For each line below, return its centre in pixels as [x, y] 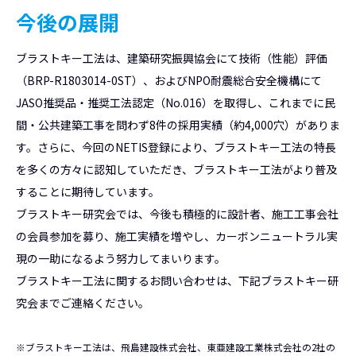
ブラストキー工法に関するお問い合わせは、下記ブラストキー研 [177, 280]
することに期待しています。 [88, 191]
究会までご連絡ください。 [83, 302]
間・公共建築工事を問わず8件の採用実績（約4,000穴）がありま [178, 124]
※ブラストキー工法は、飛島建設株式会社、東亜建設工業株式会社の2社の [176, 346]
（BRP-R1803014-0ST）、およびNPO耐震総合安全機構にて [169, 80]
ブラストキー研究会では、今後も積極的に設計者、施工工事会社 [177, 213]
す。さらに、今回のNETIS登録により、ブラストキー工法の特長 [176, 147]
